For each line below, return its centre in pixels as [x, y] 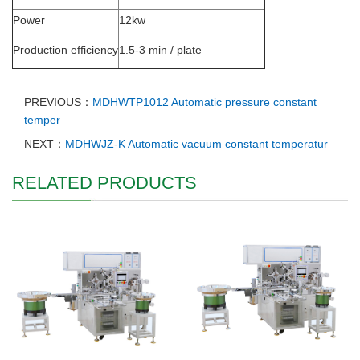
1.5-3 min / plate [160, 50]
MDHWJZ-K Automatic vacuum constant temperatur [196, 144]
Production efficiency [65, 50]
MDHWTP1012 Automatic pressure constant [205, 102]
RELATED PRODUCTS [104, 183]
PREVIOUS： [58, 102]
